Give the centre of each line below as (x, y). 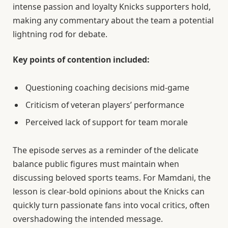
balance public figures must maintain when (96, 164)
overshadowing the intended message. (88, 219)
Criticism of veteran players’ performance (105, 105)
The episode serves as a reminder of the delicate (106, 150)
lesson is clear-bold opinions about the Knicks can (109, 191)
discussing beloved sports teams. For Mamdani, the (112, 177)
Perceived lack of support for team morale (107, 122)
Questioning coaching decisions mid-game (107, 87)
